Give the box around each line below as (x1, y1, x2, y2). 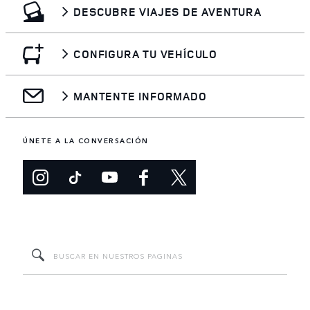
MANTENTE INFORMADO (73, 88, 207, 104)
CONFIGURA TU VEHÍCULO (73, 46, 217, 62)
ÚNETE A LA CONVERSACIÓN (23, 136, 149, 146)
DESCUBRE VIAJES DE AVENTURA (73, 3, 262, 19)
